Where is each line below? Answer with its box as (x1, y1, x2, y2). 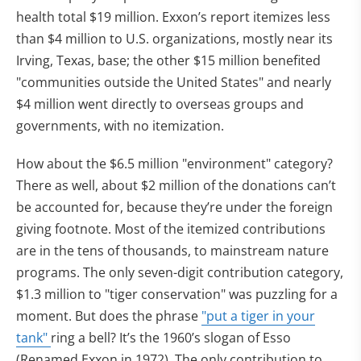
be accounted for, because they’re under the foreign (16, 198, 333, 216)
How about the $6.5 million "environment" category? (16, 155, 333, 172)
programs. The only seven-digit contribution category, (16, 263, 343, 281)
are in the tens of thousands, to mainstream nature (16, 242, 329, 259)
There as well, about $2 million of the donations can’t (16, 176, 336, 194)
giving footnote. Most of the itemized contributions (16, 220, 326, 238)
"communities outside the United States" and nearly (16, 73, 331, 91)
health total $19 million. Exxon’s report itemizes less (16, 8, 330, 26)
